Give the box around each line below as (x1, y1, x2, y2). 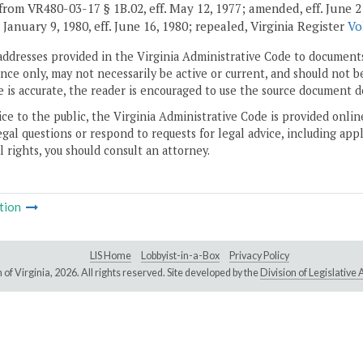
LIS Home (90, 250, 131, 263)
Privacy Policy (229, 250, 289, 263)
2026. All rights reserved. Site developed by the (53, 267, 260, 280)
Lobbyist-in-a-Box (141, 250, 220, 263)
